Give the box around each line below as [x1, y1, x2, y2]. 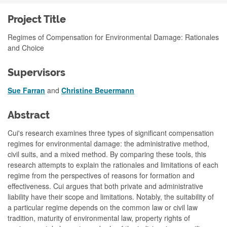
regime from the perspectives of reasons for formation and [8, 170, 195, 180]
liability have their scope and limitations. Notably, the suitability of [8, 192, 214, 202]
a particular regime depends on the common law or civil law [8, 202, 198, 212]
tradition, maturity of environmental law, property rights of [8, 213, 190, 223]
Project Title [8, 14, 66, 25]
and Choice [8, 43, 44, 53]
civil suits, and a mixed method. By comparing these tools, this [8, 149, 206, 159]
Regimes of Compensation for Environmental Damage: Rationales [8, 32, 219, 42]
